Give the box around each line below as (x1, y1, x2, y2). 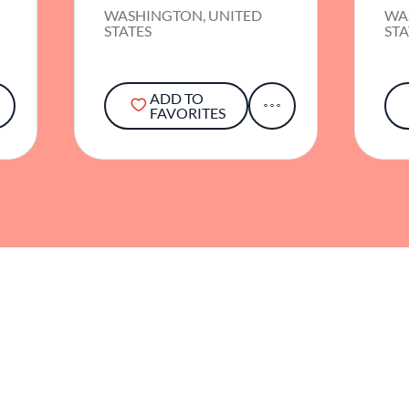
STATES (104, 22, 152, 40)
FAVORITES (149, 104, 225, 122)
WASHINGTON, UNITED (104, 6, 263, 25)
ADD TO (149, 89, 204, 108)
